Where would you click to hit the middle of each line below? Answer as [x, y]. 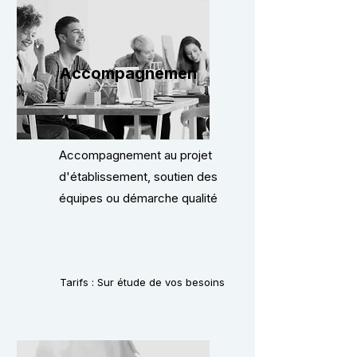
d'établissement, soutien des [138, 177]
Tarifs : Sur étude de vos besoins [142, 282]
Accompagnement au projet [135, 155]
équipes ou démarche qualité [138, 198]
